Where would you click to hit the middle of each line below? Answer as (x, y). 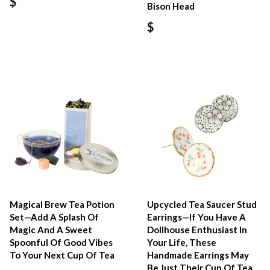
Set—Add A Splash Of (54, 217)
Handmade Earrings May (198, 255)
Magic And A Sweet (51, 230)
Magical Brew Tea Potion (62, 205)
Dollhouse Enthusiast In (197, 230)
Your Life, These (182, 243)
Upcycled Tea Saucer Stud (202, 205)
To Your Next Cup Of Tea (62, 255)
